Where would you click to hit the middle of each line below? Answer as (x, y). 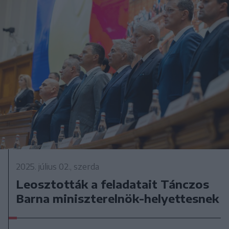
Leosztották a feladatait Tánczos (113, 184)
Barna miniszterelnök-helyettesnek (118, 199)
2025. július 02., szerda (58, 167)
